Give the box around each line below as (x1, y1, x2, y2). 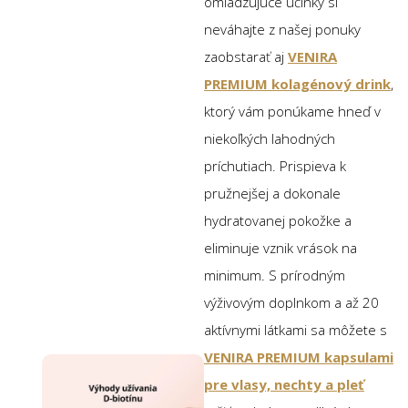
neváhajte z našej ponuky (204, 19, 361, 38)
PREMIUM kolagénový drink (204, 74, 391, 93)
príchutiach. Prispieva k (204, 156, 346, 175)
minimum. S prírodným (204, 265, 345, 284)
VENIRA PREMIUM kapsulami (204, 347, 393, 366)
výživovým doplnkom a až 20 (204, 292, 379, 311)
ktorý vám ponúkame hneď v (204, 101, 381, 120)
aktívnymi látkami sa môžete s (204, 320, 387, 339)
